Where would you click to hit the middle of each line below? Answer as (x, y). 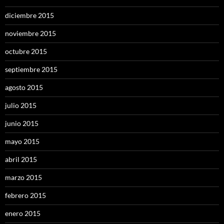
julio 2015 (21, 105)
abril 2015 (21, 159)
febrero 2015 (25, 195)
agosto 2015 (24, 87)
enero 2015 (23, 213)
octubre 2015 (26, 51)
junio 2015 (22, 123)
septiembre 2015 (31, 69)
